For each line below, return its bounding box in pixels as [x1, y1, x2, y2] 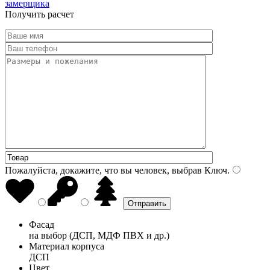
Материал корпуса [29, 240, 104, 251]
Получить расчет [5, 8, 74, 19]
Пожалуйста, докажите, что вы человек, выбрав [5, 165, 202, 175]
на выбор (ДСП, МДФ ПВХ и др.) [29, 230, 169, 240]
